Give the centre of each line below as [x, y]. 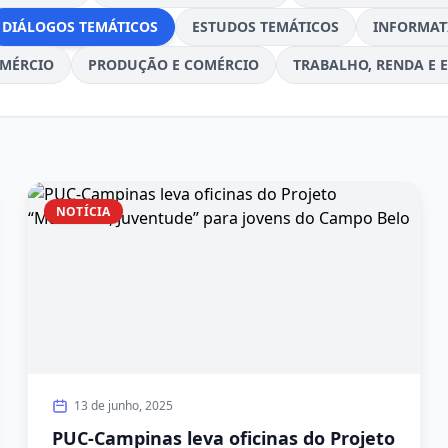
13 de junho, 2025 [123, 405]
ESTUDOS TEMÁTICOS [265, 26]
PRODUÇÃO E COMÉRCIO [173, 64]
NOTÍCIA [83, 211]
